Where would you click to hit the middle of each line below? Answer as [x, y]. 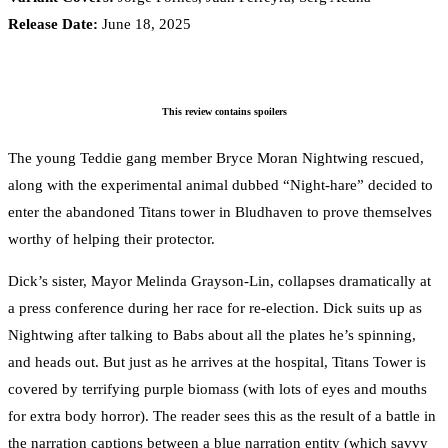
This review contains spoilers [224, 112]
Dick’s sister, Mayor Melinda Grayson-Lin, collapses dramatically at [219, 280]
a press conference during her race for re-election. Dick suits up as [215, 307]
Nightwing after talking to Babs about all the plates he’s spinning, [212, 334]
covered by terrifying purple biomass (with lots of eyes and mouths [217, 388]
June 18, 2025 [144, 24]
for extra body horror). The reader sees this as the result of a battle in [222, 415]
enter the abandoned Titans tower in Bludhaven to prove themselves [220, 211]
